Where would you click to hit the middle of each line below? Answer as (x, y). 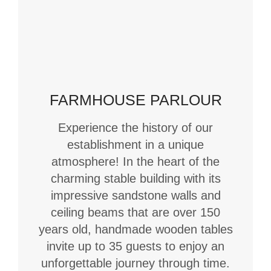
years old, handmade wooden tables (135, 229)
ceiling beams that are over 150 (135, 212)
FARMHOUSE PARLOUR (135, 100)
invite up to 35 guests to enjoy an (135, 246)
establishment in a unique (135, 144)
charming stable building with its (135, 178)
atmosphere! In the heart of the (135, 161)
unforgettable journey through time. (135, 263)
